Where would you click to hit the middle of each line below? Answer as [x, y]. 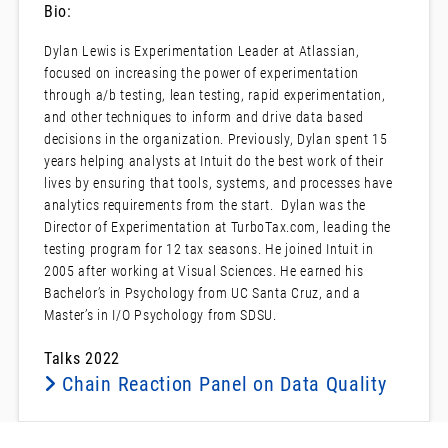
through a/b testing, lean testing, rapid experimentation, [214, 95]
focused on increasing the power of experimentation [201, 73]
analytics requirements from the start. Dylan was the [205, 205]
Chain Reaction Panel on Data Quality [221, 384]
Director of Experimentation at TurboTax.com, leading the [217, 227]
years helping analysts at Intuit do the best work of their [213, 161]
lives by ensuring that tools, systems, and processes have [218, 183]
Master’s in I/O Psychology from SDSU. [160, 315]
